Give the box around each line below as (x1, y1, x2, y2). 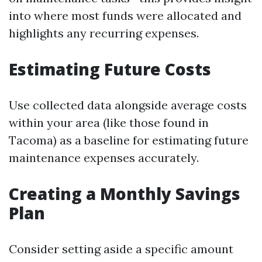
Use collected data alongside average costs (9, 97, 247, 112)
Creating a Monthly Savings (9, 182, 240, 205)
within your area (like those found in (9, 115, 209, 130)
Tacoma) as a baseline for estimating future (9, 132, 249, 147)
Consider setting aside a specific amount (9, 241, 233, 256)
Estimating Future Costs (9, 57, 211, 80)
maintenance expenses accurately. (9, 150, 199, 165)
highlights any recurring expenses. (9, 25, 199, 40)
